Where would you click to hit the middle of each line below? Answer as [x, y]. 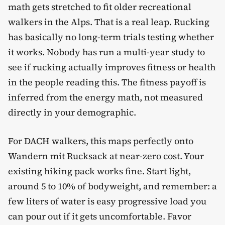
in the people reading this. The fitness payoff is [107, 82]
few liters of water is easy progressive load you [107, 201]
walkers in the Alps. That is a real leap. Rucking [109, 22]
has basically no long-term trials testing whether [111, 37]
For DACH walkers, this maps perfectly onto [101, 141]
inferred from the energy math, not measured [105, 97]
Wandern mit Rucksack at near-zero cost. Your [106, 156]
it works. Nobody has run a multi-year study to [106, 52]
